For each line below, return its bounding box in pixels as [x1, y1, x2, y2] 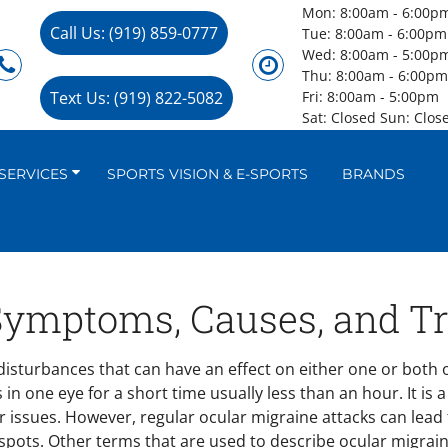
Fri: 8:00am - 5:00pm [302, 87, 440, 106]
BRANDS [342, 165, 405, 183]
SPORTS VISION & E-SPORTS [107, 165, 308, 183]
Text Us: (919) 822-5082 [50, 86, 223, 109]
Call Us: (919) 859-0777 [50, 21, 218, 44]
